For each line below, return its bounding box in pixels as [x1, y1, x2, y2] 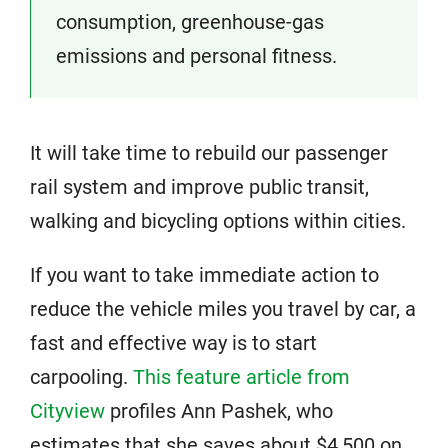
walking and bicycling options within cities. [30, 209, 406, 233]
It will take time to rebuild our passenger [30, 141, 388, 165]
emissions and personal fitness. [56, 44, 337, 68]
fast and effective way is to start [30, 331, 317, 355]
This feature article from [133, 365, 350, 389]
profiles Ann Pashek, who [105, 399, 333, 423]
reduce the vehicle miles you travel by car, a [30, 297, 416, 321]
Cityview [30, 399, 105, 423]
